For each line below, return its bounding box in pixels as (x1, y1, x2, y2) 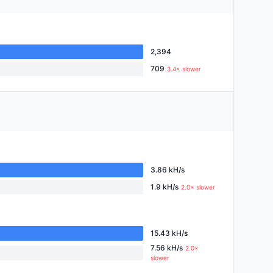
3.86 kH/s (151, 165, 185, 174)
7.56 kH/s (151, 243, 183, 252)
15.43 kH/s (151, 229, 188, 238)
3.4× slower (167, 65, 201, 73)
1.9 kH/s (151, 182, 179, 191)
